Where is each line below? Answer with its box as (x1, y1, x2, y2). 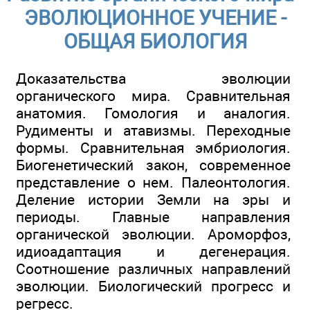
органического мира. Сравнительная (16, 87, 291, 105)
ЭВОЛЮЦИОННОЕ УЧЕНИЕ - (24, 6, 286, 30)
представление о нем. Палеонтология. (16, 174, 291, 192)
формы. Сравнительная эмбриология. (16, 139, 291, 157)
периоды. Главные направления (16, 208, 291, 226)
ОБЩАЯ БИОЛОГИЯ (63, 30, 247, 54)
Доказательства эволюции (16, 70, 291, 88)
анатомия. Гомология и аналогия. (16, 104, 291, 122)
